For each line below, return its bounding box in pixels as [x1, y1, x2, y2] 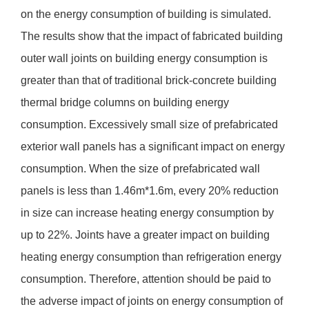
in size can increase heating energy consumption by [21, 207, 274, 219]
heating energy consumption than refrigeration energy [21, 251, 281, 263]
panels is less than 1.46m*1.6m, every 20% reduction [21, 185, 279, 197]
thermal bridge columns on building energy [21, 97, 229, 109]
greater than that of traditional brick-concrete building [21, 74, 277, 87]
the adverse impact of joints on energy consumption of [21, 295, 283, 308]
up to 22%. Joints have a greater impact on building [21, 229, 270, 241]
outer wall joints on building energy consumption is [21, 52, 268, 65]
